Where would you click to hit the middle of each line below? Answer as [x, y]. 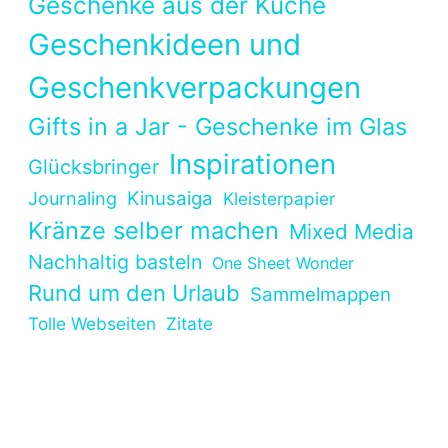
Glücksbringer [93, 166]
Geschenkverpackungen [194, 87]
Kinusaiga [169, 198]
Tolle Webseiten [91, 323]
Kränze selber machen [153, 230]
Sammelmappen [320, 294]
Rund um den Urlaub [133, 292]
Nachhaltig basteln [114, 261]
